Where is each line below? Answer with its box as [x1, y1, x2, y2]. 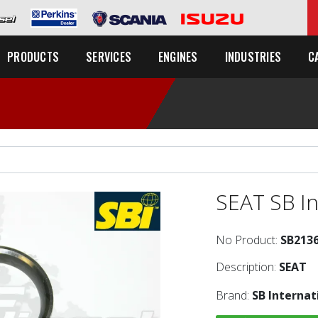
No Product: [216, 232, 281, 248]
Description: [216, 259, 280, 275]
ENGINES [158, 48, 198, 65]
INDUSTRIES [224, 48, 282, 65]
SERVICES [86, 48, 132, 65]
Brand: [216, 287, 253, 303]
